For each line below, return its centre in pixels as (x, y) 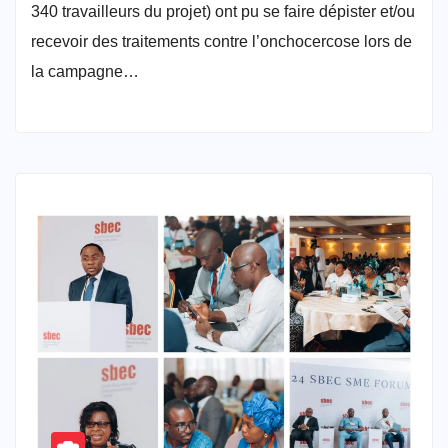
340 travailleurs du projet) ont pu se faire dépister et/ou (223, 11)
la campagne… (85, 71)
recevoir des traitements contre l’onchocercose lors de (221, 41)
